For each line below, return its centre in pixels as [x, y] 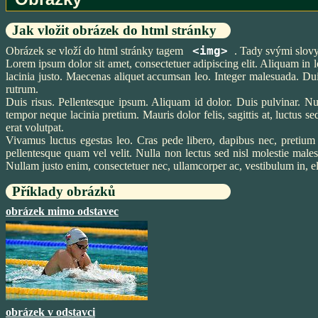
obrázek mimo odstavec [62, 211]
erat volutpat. [35, 127]
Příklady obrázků [64, 191]
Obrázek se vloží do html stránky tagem [96, 51]
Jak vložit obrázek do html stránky [114, 30]
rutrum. [22, 89]
